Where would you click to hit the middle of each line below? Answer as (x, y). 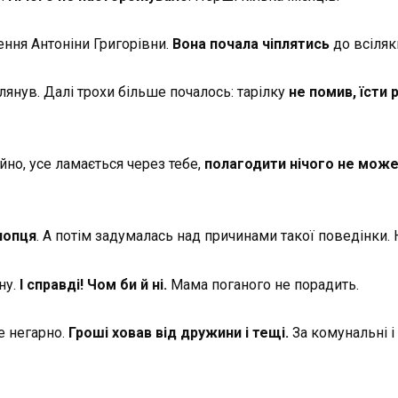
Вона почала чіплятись (251, 44)
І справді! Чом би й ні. (93, 284)
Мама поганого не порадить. (263, 284)
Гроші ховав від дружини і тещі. (179, 332)
